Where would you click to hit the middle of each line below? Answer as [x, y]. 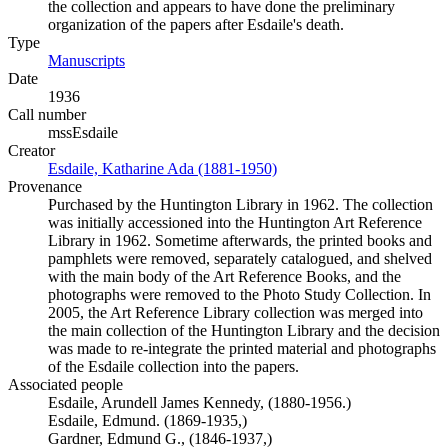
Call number [47, 114]
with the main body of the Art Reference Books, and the [224, 276]
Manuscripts [86, 60]
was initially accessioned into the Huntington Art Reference [235, 222]
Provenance [45, 186]
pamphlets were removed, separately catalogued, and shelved [240, 258]
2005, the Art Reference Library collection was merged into [235, 312]
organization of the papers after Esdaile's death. [196, 24]
